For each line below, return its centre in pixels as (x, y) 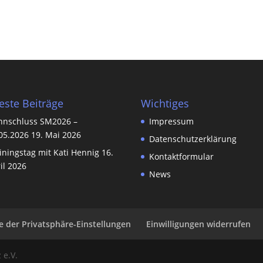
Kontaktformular (182, 156)
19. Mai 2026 (56, 134)
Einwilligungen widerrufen (199, 224)
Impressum (173, 121)
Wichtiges (165, 103)
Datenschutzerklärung (193, 139)
